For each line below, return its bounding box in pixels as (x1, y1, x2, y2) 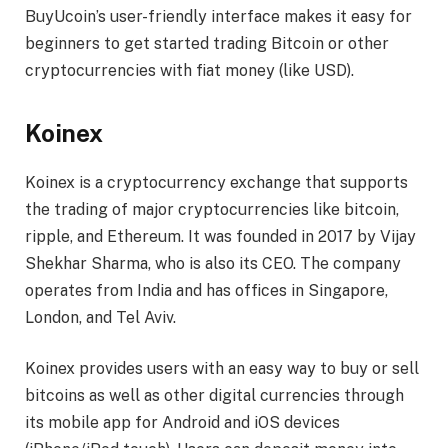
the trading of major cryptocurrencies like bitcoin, (25, 199, 399, 219)
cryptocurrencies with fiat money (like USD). (25, 60, 354, 80)
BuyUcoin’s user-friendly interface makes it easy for (25, 6, 412, 26)
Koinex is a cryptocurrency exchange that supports (25, 172, 408, 192)
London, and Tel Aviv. (25, 307, 176, 327)
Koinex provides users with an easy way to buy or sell (25, 359, 419, 379)
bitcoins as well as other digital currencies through (25, 386, 404, 406)
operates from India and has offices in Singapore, (25, 280, 388, 300)
